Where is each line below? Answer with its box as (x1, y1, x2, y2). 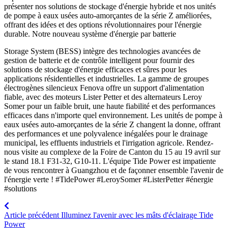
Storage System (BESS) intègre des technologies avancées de (4, 46, 201, 55)
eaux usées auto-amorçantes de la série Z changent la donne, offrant (4, 120, 220, 129)
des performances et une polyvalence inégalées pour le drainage (4, 129, 208, 138)
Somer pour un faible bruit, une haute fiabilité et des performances (4, 101, 215, 110)
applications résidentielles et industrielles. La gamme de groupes (4, 74, 209, 83)
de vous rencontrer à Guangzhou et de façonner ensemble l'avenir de (4, 165, 223, 175)
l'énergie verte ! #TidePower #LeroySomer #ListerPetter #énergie (4, 175, 213, 184)
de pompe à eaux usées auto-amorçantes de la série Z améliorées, (4, 11, 212, 20)
